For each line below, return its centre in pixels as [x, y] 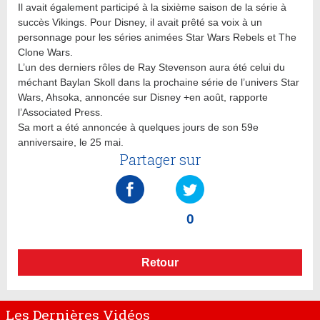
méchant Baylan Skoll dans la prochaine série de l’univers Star [159, 82]
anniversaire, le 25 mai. [71, 142]
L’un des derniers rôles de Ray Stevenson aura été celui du [151, 67]
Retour [160, 262]
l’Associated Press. [60, 112]
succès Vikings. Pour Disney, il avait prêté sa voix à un [140, 22]
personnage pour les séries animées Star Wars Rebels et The [157, 37]
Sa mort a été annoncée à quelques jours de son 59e [138, 127]
